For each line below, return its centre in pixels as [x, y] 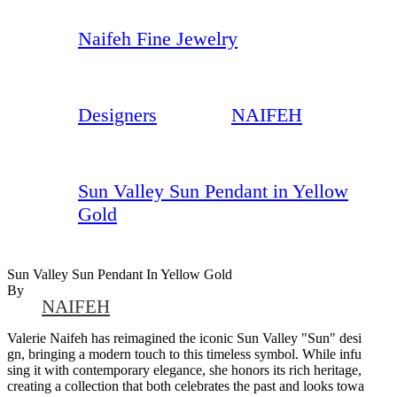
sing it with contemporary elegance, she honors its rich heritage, [184, 370]
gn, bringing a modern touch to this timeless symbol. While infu [184, 354]
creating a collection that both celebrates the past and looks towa [186, 385]
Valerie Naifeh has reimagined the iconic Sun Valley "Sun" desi [184, 338]
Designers [117, 114]
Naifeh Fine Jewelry [158, 38]
